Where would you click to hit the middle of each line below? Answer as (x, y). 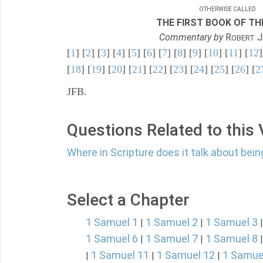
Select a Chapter (128, 200)
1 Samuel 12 (186, 255)
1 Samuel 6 (112, 239)
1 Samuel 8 (232, 239)
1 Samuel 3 (232, 222)
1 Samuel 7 (172, 239)
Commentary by (191, 37)
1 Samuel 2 (172, 222)
